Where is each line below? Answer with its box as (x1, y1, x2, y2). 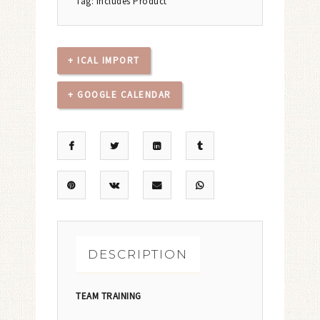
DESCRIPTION (88, 246, 188, 261)
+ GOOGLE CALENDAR (68, 89, 171, 101)
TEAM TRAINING (76, 290, 141, 303)
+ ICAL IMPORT (68, 54, 140, 67)
